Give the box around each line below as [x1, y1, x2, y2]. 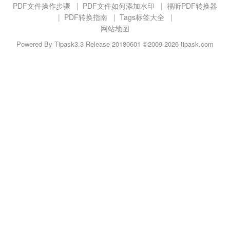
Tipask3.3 [54, 39, 84, 49]
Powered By [16, 39, 54, 49]
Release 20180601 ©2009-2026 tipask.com [84, 39, 214, 49]
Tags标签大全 [119, 11, 164, 22]
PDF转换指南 [64, 11, 107, 22]
